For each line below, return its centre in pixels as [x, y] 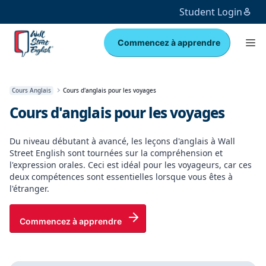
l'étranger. [29, 189]
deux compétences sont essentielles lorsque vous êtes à [121, 177]
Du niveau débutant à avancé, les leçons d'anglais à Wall [122, 141]
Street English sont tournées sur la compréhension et [116, 153]
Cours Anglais [31, 90]
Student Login [211, 12]
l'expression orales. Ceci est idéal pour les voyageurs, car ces [131, 165]
